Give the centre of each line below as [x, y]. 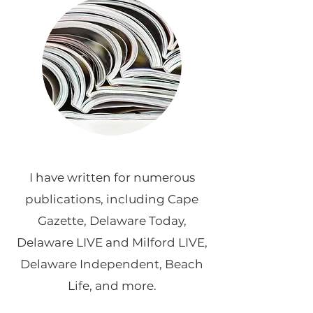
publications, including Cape [112, 199]
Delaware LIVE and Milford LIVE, [112, 242]
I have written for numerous [112, 177]
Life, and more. [112, 285]
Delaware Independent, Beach [112, 264]
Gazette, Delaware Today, [112, 220]
